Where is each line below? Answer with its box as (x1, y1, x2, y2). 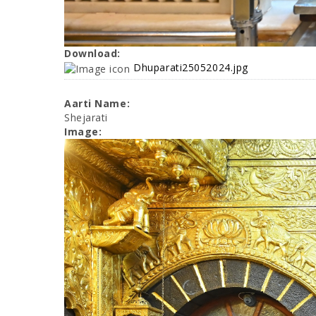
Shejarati (64, 110, 109, 124)
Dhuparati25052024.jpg (133, 61, 248, 75)
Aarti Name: (64, 96, 133, 110)
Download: (64, 47, 124, 61)
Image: (64, 124, 105, 138)
